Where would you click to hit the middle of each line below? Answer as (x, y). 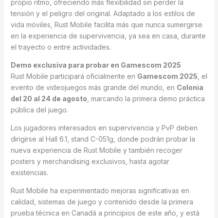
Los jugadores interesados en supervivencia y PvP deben (104, 127)
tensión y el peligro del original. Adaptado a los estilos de (103, 13)
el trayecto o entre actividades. (61, 47)
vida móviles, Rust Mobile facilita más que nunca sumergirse (106, 24)
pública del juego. (39, 109)
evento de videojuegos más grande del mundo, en (93, 87)
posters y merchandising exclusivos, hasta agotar (90, 161)
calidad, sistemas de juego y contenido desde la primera (102, 201)
